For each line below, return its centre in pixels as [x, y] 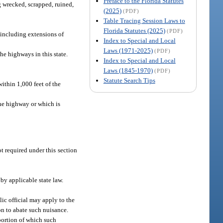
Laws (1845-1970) [128, 70]
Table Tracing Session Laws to [144, 20]
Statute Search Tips [129, 80]
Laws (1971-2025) [128, 50]
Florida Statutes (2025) [134, 30]
